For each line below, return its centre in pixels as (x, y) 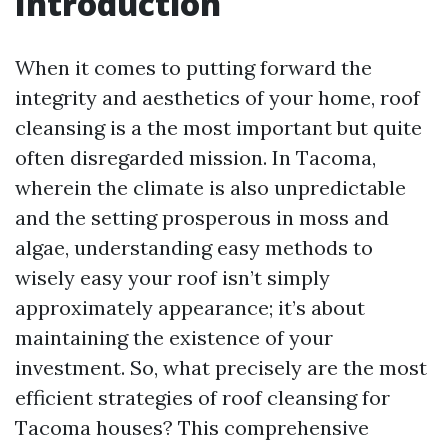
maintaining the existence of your (174, 337)
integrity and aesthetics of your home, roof (217, 97)
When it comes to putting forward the (193, 67)
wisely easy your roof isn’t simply (172, 277)
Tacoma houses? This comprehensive (192, 427)
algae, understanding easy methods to (194, 247)
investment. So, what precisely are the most (221, 367)
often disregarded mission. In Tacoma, (195, 157)
